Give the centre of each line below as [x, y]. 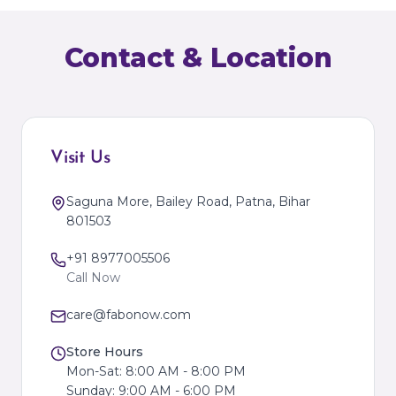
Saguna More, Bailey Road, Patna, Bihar [188, 202]
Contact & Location [198, 58]
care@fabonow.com [129, 315]
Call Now [93, 278]
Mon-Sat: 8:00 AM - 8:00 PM [156, 371]
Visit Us [80, 158]
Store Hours [105, 352]
